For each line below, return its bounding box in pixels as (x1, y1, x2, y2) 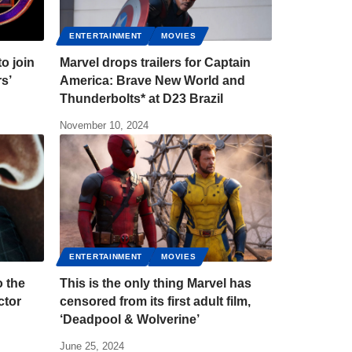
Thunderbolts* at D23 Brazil (60, 92, 223, 105)
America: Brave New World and (60, 74, 245, 87)
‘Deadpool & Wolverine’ (60, 313, 200, 326)
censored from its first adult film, (60, 295, 251, 308)
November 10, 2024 (60, 119, 148, 131)
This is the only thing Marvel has (60, 277, 251, 290)
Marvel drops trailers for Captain (60, 56, 251, 69)
